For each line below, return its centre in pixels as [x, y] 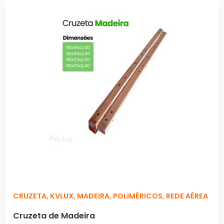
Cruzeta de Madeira [54, 215]
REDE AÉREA [187, 196]
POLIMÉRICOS [138, 196]
